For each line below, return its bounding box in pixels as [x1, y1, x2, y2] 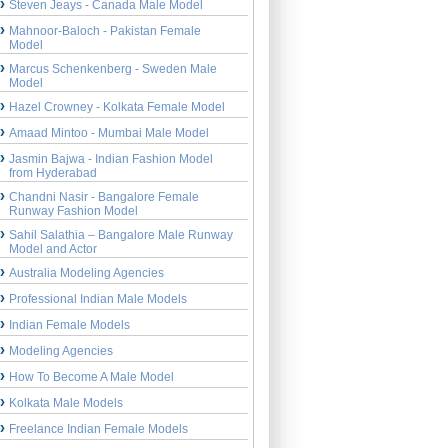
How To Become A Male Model [9, 369, 175, 384]
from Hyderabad [9, 165, 98, 178]
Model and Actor [9, 241, 98, 254]
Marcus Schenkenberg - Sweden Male [9, 61, 218, 76]
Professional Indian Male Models [9, 291, 188, 306]
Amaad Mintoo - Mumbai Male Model [9, 125, 210, 140]
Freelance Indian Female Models [9, 421, 189, 436]
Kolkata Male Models [9, 395, 124, 410]
